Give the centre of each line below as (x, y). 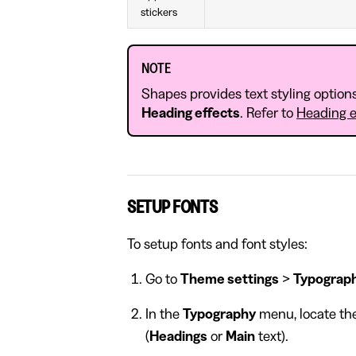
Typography (219, 313)
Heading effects (191, 112)
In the (164, 313)
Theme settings (229, 279)
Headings (178, 336)
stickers (159, 12)
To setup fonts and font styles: (217, 244)
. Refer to (268, 112)
